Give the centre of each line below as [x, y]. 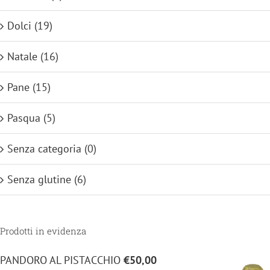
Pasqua [24, 118]
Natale [22, 56]
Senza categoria [44, 148]
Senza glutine [39, 179]
